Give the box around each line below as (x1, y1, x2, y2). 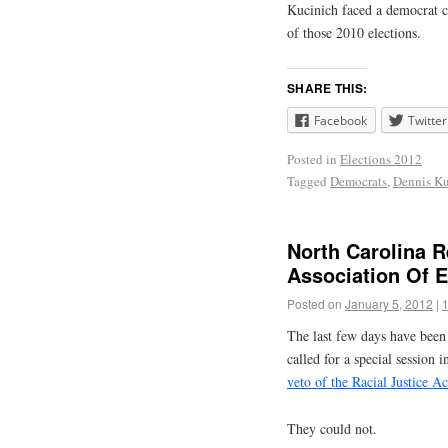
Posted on (287, 295, 342, 313)
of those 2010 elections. (287, 23, 421, 43)
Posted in (287, 149, 337, 168)
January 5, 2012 (345, 295, 433, 313)
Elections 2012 (340, 149, 422, 168)
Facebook (314, 111, 367, 129)
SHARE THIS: (287, 78, 368, 97)
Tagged (287, 171, 327, 190)
